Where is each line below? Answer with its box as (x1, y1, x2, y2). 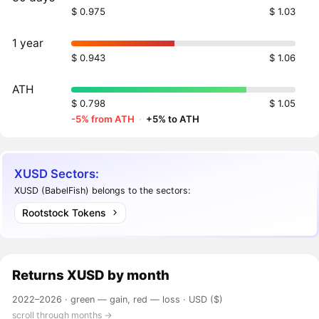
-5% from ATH (71, 113, 135, 125)
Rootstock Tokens (21, 206, 105, 219)
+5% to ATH (146, 113, 200, 125)
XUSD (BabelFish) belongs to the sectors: (14, 185, 191, 197)
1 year (12, 36, 44, 51)
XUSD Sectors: (14, 166, 100, 181)
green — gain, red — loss (70, 294, 181, 305)
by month (108, 267, 170, 283)
